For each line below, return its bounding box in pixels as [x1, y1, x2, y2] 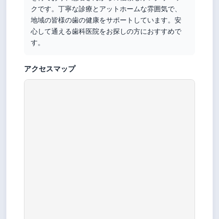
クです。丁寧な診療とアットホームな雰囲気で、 [31, 4, 182, 13]
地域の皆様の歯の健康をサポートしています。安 [31, 16, 182, 24]
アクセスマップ [24, 64, 76, 73]
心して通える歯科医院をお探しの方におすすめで [31, 27, 182, 35]
